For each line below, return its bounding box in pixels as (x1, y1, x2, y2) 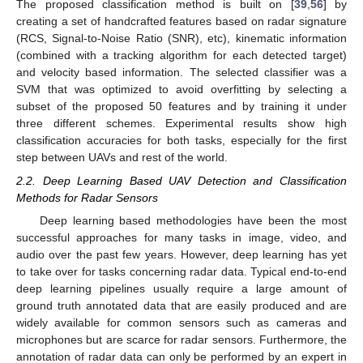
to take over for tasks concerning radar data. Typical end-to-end (16, 264, 347, 278)
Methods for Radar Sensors (16, 190, 158, 204)
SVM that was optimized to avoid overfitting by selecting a (16, 83, 347, 96)
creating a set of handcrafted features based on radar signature (16, 15, 347, 28)
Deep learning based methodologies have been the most (39, 213, 347, 227)
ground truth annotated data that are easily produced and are (16, 298, 347, 312)
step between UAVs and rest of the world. (16, 151, 228, 164)
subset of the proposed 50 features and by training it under (16, 100, 347, 113)
